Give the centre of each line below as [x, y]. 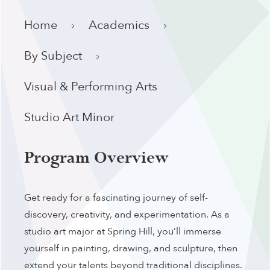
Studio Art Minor [69, 117]
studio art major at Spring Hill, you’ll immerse [123, 231]
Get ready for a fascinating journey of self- [116, 198]
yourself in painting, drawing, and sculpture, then [131, 248]
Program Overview [96, 159]
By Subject [53, 56]
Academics [119, 25]
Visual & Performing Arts [91, 86]
